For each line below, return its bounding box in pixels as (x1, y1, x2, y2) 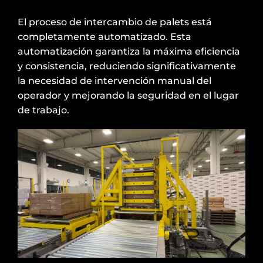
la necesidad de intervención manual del (18, 75, 211, 86)
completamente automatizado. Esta (18, 31, 191, 42)
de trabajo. (18, 104, 69, 116)
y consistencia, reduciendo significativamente (18, 60, 236, 72)
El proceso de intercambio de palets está (18, 16, 212, 28)
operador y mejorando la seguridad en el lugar (18, 89, 239, 101)
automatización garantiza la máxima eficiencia (18, 45, 240, 57)
